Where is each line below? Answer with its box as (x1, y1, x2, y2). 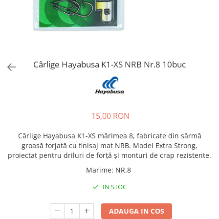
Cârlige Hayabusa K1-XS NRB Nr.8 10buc (33, 59, 186, 70)
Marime (86, 165, 111, 175)
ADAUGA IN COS (109, 206, 165, 216)
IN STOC (101, 182, 127, 191)
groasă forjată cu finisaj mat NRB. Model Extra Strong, (22, 141, 197, 150)
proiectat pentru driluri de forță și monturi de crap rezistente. (8, 151, 211, 160)
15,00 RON (91, 110, 130, 121)
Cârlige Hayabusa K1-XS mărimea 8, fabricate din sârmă (18, 131, 201, 140)
